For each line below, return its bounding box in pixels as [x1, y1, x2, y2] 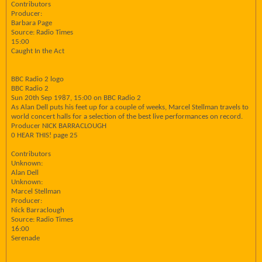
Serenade [11, 235, 40, 242]
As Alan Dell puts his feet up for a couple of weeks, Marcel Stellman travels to [11, 104, 249, 111]
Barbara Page [11, 19, 52, 27]
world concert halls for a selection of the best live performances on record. [11, 113, 243, 120]
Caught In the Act [11, 47, 64, 55]
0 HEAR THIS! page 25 [11, 132, 78, 139]
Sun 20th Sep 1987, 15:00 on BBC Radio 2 [11, 94, 141, 102]
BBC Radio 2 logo [11, 75, 64, 83]
